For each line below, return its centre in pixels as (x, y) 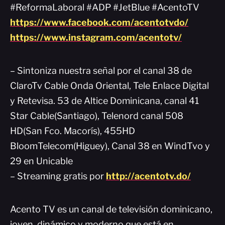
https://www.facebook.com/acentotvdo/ (99, 22)
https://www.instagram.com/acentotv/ (96, 37)
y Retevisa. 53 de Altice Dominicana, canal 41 (104, 101)
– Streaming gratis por (58, 176)
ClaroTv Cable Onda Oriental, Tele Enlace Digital (109, 86)
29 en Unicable (41, 161)
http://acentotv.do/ (148, 176)
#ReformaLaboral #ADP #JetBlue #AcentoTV (105, 7)
